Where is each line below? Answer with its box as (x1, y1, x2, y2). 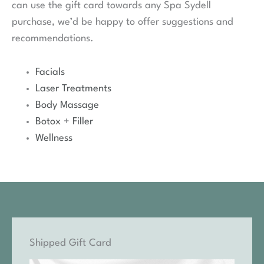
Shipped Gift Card (29, 238, 111, 249)
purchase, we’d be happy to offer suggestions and (12, 16, 233, 27)
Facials (35, 67, 65, 78)
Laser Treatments (35, 84, 111, 94)
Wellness (35, 133, 72, 144)
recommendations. (12, 33, 94, 44)
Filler (72, 117, 93, 127)
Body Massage (35, 100, 99, 111)
